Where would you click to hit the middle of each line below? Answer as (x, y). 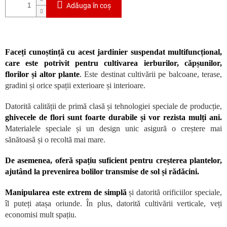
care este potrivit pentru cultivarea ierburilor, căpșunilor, (113, 63)
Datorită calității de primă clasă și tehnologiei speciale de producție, (113, 106)
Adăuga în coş (89, 6)
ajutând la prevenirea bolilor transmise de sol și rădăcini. (102, 172)
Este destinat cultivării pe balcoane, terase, (152, 74)
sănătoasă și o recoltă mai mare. (55, 140)
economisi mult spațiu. (41, 215)
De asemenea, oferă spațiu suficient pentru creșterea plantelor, (113, 161)
